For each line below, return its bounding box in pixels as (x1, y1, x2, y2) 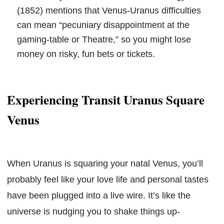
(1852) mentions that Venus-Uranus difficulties (17, 5, 201, 15)
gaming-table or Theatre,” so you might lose (17, 34, 191, 44)
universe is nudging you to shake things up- (7, 206, 180, 217)
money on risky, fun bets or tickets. (17, 48, 155, 59)
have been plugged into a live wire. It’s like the (7, 190, 190, 201)
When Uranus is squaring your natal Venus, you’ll (7, 158, 203, 169)
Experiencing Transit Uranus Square (7, 90, 204, 109)
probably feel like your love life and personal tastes (7, 174, 208, 185)
